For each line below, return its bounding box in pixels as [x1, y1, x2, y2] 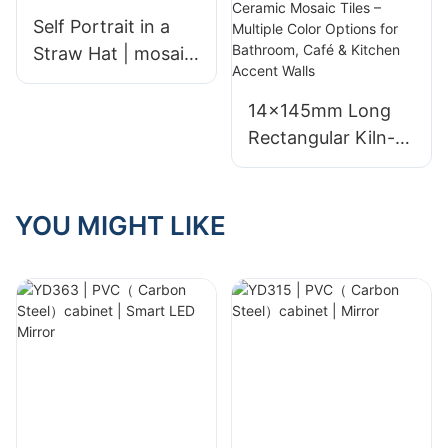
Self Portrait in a [33, 16, 170, 37]
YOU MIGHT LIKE [15, 209, 226, 241]
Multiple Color [247, 208, 365, 229]
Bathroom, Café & [247, 262, 400, 283]
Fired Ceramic [247, 154, 366, 175]
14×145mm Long [247, 100, 391, 121]
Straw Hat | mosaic [33, 43, 194, 64]
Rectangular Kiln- [247, 127, 395, 148]
